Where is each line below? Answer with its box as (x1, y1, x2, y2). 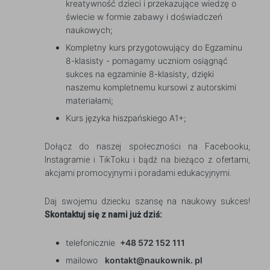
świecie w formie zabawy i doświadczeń (66, 11, 222, 22)
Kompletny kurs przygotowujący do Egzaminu (66, 42, 242, 52)
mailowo (66, 255, 105, 265)
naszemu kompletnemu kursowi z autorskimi (66, 82, 236, 92)
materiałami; (66, 95, 113, 105)
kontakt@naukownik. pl (105, 255, 202, 265)
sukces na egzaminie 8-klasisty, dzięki (66, 69, 214, 79)
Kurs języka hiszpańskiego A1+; (66, 113, 186, 123)
